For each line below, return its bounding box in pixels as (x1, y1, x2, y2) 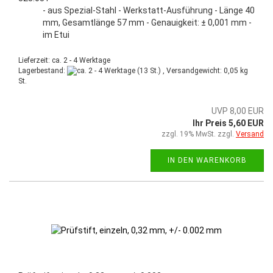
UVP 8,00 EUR (211, 106, 264, 116)
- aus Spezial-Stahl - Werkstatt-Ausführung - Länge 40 (43, 5, 255, 15)
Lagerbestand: (18, 66, 67, 75)
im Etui (43, 29, 69, 40)
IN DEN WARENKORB (168, 156, 247, 165)
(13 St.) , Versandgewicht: (135, 66, 224, 75)
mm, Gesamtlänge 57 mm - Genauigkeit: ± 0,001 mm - (43, 17, 252, 27)
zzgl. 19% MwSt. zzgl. (161, 130, 236, 139)
